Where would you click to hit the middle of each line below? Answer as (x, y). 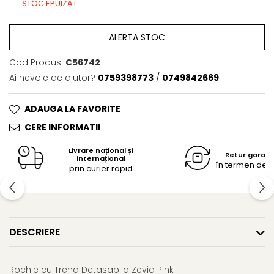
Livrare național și (101, 151)
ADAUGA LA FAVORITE (72, 109)
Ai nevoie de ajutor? (52, 78)
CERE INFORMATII (62, 128)
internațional (101, 159)
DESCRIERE (35, 232)
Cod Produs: (36, 63)
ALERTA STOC (137, 38)
